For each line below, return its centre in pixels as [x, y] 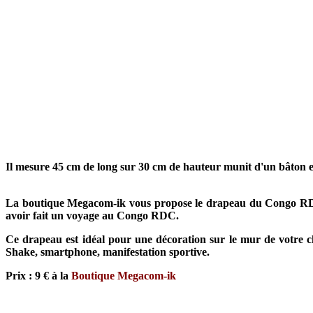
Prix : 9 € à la [38, 276]
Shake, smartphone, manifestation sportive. [108, 252]
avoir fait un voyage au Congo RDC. [92, 216]
